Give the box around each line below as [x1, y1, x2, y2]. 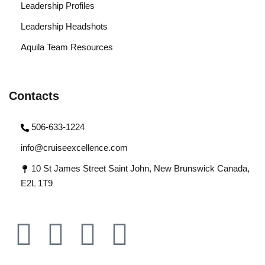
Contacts [9, 89, 59, 102]
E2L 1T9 [21, 178, 53, 188]
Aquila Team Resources [21, 42, 113, 52]
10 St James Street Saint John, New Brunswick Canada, [31, 163, 250, 173]
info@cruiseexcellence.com [21, 143, 128, 153]
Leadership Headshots [21, 21, 108, 31]
